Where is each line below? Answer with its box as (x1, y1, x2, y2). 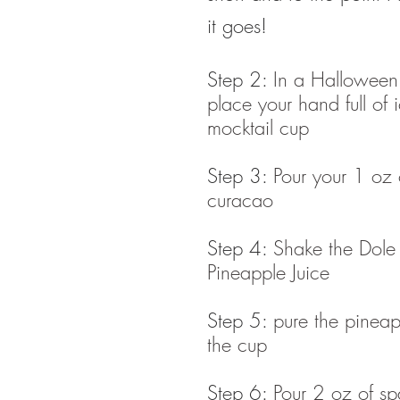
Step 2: (207, 66, 273, 94)
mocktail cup (207, 114, 309, 142)
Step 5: (207, 307, 273, 335)
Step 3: (207, 162, 273, 190)
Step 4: (207, 235, 273, 262)
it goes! (207, 12, 267, 40)
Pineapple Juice (207, 259, 336, 287)
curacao (207, 187, 273, 214)
